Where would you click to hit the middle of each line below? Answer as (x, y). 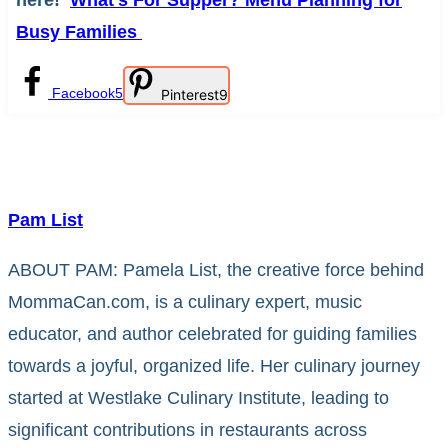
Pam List (45, 220)
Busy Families (79, 32)
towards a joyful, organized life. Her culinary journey (214, 366)
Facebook (83, 93)
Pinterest (190, 95)
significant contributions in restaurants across (187, 430)
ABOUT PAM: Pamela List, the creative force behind (216, 270)
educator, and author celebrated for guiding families (212, 334)
